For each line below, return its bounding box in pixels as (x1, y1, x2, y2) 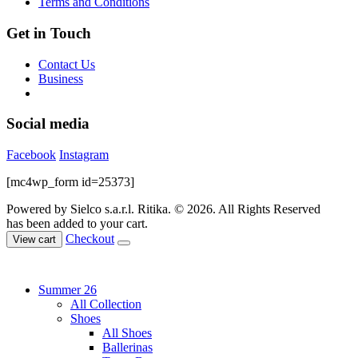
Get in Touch (6, 24, 91, 42)
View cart (13, 233, 56, 246)
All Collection (70, 297, 141, 312)
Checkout (66, 232, 114, 246)
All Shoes (102, 326, 152, 340)
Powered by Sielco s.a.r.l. (6, 202, 134, 217)
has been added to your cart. (6, 217, 148, 231)
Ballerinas (102, 340, 153, 355)
